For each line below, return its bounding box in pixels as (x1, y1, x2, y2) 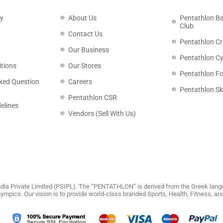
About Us (68, 14, 97, 22)
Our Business (68, 46, 109, 54)
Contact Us (68, 30, 103, 38)
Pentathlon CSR (68, 94, 117, 102)
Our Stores (68, 62, 101, 70)
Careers (68, 78, 92, 86)
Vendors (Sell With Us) (68, 110, 136, 117)
